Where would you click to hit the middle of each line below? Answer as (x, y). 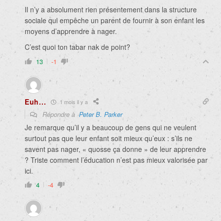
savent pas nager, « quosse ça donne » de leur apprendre (115, 149)
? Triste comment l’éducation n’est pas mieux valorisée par (116, 160)
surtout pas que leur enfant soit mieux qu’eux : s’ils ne (109, 138)
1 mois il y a (73, 101)
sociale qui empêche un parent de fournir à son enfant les (115, 20)
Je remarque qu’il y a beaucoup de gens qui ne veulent (110, 128)
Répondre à (60, 114)
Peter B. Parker (101, 114)
